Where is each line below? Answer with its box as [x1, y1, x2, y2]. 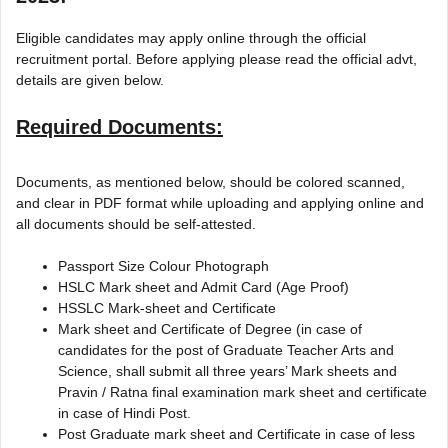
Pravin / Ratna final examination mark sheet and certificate [58, 383, 427, 400]
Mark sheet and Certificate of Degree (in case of [58, 320, 362, 337]
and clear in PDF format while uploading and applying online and [16, 194, 424, 211]
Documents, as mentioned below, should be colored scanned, [16, 173, 405, 190]
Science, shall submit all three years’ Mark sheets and [58, 362, 397, 379]
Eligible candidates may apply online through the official [16, 29, 366, 46]
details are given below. [16, 71, 164, 88]
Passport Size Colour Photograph [58, 257, 269, 274]
